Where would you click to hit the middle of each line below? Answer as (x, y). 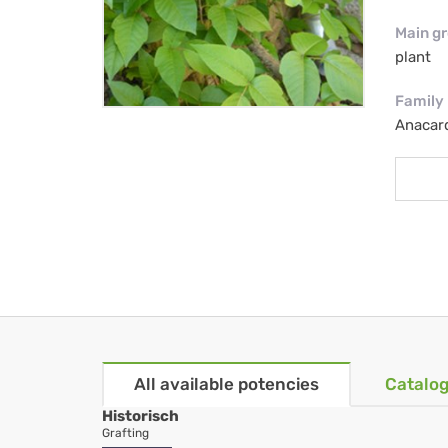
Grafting (125, 433)
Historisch (140, 416)
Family (419, 101)
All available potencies (226, 384)
